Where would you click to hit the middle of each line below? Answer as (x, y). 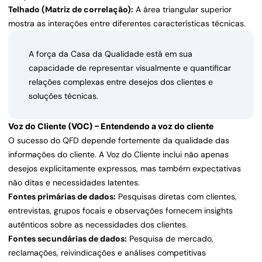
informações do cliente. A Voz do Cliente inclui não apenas (118, 155)
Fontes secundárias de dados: (68, 239)
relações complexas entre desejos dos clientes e (121, 82)
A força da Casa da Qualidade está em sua (111, 54)
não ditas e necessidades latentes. (74, 183)
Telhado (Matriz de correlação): (71, 10)
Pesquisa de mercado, (170, 239)
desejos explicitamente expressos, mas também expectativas (125, 169)
